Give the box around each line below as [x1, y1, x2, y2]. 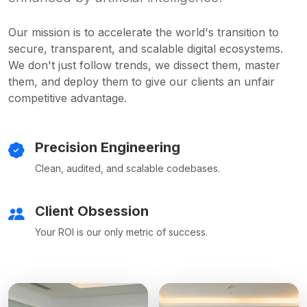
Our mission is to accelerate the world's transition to [8, 25, 279, 39]
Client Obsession [35, 202, 149, 219]
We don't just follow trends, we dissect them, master [8, 58, 280, 72]
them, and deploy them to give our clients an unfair [8, 74, 275, 88]
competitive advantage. [8, 90, 127, 105]
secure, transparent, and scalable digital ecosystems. [8, 41, 283, 56]
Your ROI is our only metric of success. [35, 225, 208, 238]
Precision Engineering [35, 138, 180, 156]
